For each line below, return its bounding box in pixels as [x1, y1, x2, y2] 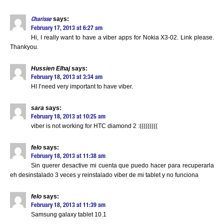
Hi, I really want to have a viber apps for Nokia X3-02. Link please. [31, 34, 214, 41]
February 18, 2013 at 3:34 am [31, 74, 102, 80]
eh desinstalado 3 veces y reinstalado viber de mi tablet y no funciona [10, 171, 198, 178]
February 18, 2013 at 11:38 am [31, 153, 105, 159]
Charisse [31, 16, 51, 22]
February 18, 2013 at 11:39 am [31, 202, 105, 208]
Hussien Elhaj [31, 65, 70, 72]
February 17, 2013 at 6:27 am [31, 25, 102, 31]
